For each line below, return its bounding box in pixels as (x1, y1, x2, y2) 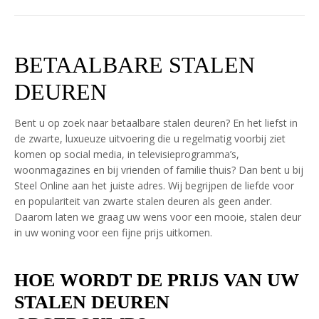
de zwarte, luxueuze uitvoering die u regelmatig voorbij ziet (14, 132, 286, 145)
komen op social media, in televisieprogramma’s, (14, 147, 239, 161)
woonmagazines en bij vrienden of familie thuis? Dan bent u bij (14, 163, 303, 177)
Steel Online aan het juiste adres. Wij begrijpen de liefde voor (14, 179, 294, 192)
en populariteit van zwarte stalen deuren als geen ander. (14, 194, 272, 208)
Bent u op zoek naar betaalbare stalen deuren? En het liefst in (14, 116, 298, 130)
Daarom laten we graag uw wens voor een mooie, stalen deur (14, 210, 301, 224)
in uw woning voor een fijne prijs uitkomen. (14, 226, 212, 239)
